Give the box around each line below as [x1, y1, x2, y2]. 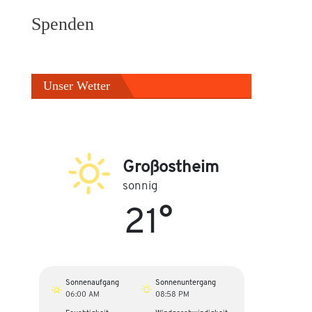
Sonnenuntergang [155, 276, 217, 287]
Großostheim [122, 155, 219, 177]
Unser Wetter [43, 78, 111, 93]
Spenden [31, 13, 95, 34]
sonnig [122, 177, 158, 193]
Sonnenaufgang [65, 276, 120, 287]
